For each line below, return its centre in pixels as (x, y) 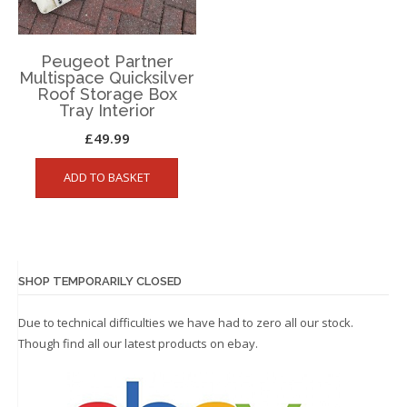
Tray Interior (107, 110)
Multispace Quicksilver (107, 77)
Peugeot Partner (107, 61)
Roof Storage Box (107, 94)
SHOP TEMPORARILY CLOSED (100, 281)
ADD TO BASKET (107, 177)
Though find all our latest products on (123, 344)
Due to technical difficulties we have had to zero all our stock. (186, 323)
